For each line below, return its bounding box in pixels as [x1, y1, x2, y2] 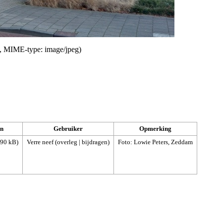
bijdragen [82, 138, 108, 146]
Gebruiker [54, 124, 83, 132]
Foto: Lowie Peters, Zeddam [118, 138, 193, 146]
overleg [57, 138, 77, 146]
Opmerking [139, 124, 171, 132]
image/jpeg [45, 45, 79, 54]
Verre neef [27, 138, 54, 146]
